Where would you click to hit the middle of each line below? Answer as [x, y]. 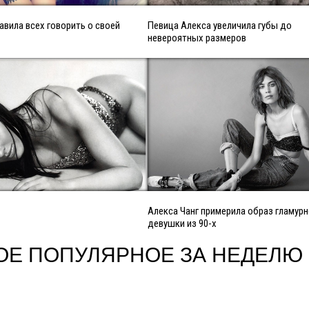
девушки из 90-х [182, 224]
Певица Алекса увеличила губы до [220, 26]
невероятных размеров [197, 38]
